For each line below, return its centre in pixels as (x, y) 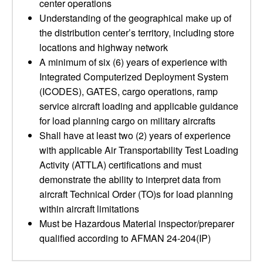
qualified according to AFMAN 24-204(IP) (125, 238)
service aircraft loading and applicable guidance (139, 106)
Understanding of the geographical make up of (135, 18)
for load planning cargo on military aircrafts (127, 121)
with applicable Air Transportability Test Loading (139, 150)
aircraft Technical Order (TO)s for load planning (136, 194)
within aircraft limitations (89, 209)
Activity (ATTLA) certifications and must (120, 165)
